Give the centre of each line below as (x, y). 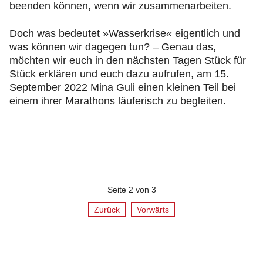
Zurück (107, 209)
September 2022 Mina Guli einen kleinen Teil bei (123, 87)
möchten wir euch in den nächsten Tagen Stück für (128, 60)
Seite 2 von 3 (131, 190)
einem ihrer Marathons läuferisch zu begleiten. (118, 101)
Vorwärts (153, 209)
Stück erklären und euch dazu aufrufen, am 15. (119, 74)
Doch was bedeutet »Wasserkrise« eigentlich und (125, 33)
